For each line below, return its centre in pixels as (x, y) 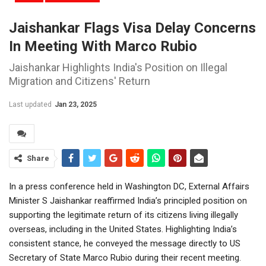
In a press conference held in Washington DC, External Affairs (129, 186)
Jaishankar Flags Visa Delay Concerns (132, 28)
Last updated (31, 104)
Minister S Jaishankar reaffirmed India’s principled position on (128, 200)
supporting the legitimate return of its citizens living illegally (123, 215)
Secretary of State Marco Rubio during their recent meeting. (125, 257)
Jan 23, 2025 (76, 104)
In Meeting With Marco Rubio (103, 46)
